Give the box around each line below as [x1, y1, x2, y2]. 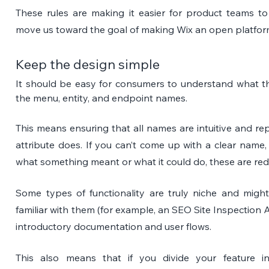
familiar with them [16, 203, 95, 216]
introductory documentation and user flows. [16, 220, 212, 232]
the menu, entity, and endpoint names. [16, 91, 190, 104]
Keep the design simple [16, 55, 160, 73]
